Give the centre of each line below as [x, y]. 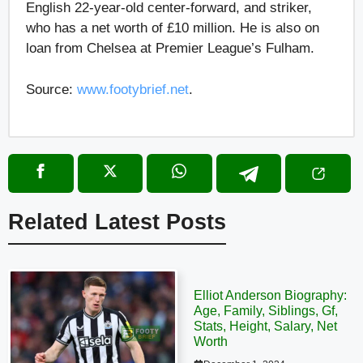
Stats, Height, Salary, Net [265, 327]
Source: [51, 89]
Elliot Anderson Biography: [270, 296]
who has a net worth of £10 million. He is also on [173, 28]
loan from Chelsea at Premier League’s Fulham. [172, 49]
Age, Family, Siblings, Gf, [266, 311]
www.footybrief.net [133, 89]
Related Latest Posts [117, 222]
